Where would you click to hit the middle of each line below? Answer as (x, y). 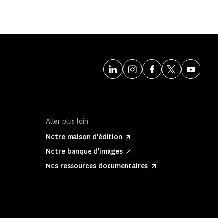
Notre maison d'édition (84, 137)
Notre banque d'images (84, 152)
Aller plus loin (67, 121)
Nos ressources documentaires (97, 166)
